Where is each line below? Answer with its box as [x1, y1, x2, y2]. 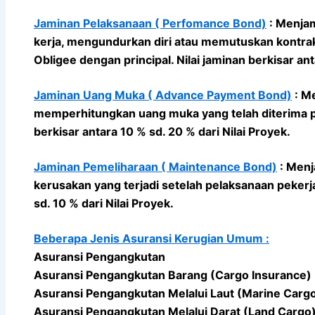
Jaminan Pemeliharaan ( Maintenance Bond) [34, 159, 277, 174]
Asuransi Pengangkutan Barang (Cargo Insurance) [34, 267, 311, 282]
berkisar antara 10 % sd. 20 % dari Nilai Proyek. [34, 124, 290, 139]
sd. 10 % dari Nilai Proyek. [34, 195, 174, 210]
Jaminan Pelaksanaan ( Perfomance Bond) [34, 15, 266, 30]
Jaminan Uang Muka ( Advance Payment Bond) [34, 87, 292, 102]
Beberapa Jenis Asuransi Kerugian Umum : [34, 231, 269, 245]
